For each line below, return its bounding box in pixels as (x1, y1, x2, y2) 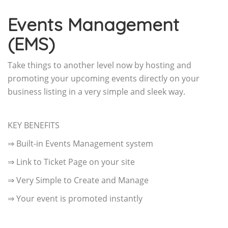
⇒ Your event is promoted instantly (8, 192, 142, 204)
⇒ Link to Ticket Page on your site (8, 156, 135, 167)
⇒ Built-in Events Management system (8, 137, 153, 149)
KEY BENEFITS (8, 119, 60, 131)
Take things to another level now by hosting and (8, 59, 191, 71)
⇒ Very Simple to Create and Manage (8, 174, 149, 186)
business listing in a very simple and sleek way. (8, 85, 185, 97)
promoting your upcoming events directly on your (8, 72, 199, 84)
